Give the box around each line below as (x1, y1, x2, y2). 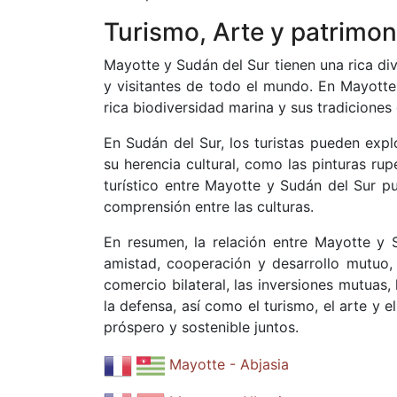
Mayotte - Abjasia (169, 355, 289, 374)
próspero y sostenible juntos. (104, 318, 299, 337)
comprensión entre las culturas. (104, 198, 314, 216)
